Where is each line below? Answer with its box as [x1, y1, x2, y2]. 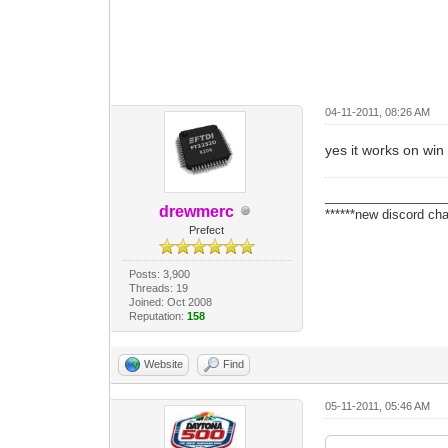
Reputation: [128, 309, 187, 322]
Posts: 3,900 [128, 267, 190, 280]
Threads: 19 [128, 281, 188, 294]
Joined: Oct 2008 [128, 295, 212, 308]
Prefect [189, 223, 225, 236]
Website [144, 357, 184, 370]
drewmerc [159, 202, 235, 220]
